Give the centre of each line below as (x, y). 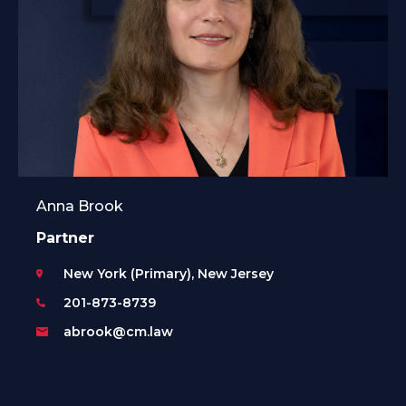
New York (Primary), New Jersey (169, 273)
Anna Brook (80, 206)
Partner (65, 237)
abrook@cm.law (118, 331)
